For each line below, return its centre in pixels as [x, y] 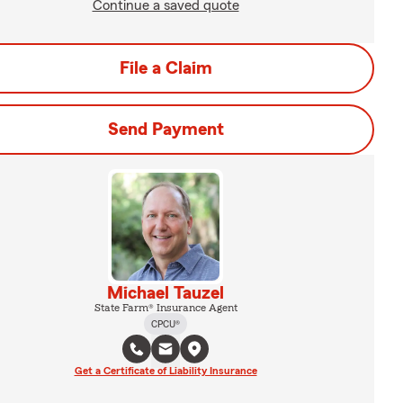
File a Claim [166, 68]
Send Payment [166, 130]
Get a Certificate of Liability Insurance [166, 371]
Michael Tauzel [166, 293]
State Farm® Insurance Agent [166, 308]
